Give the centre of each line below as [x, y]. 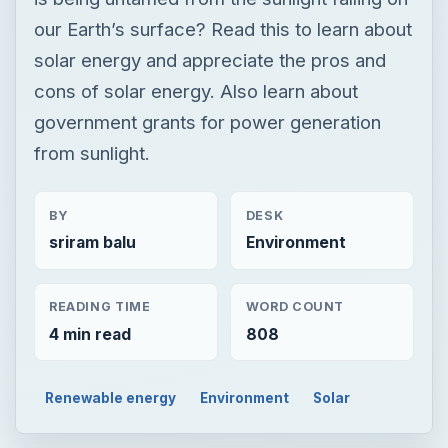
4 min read [89, 334]
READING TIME [99, 307]
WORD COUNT [295, 307]
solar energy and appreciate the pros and [209, 59]
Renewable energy [111, 397]
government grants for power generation [207, 121]
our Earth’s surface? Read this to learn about [222, 28]
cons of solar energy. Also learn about [195, 90]
